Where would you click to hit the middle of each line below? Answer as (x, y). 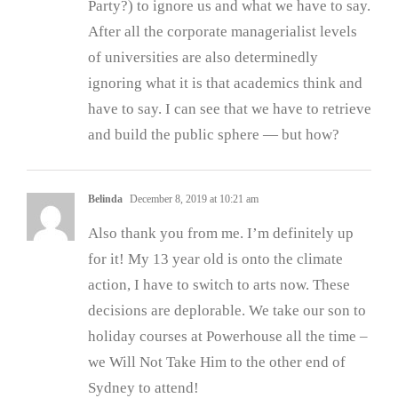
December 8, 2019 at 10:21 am (193, 199)
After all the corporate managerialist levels (223, 32)
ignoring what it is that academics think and (225, 84)
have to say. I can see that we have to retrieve (230, 109)
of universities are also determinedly (203, 58)
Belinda (105, 199)
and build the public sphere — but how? (214, 135)
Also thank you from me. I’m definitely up (221, 234)
